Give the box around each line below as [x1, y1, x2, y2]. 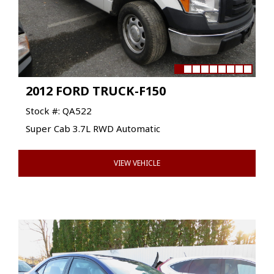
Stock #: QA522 [26, 105, 92, 117]
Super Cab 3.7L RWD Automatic [26, 122, 160, 135]
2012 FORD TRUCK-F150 [26, 83, 166, 100]
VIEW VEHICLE [114, 158, 160, 169]
